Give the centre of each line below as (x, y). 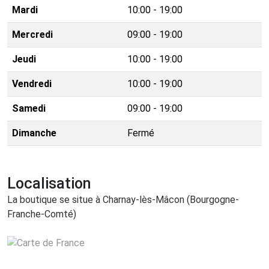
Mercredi (32, 35)
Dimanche (34, 133)
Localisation (49, 184)
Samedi (29, 109)
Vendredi (32, 84)
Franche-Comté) (42, 214)
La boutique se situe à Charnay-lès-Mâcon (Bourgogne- (123, 200)
